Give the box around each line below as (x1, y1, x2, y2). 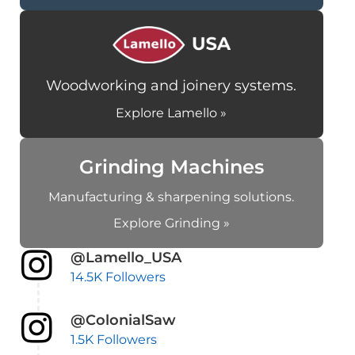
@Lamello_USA (70, 249, 181, 267)
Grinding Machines (78, 155, 264, 179)
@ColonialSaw (70, 311, 176, 330)
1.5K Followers (70, 332, 157, 348)
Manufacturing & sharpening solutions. (48, 189, 295, 205)
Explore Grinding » (113, 216, 230, 231)
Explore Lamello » (116, 105, 227, 121)
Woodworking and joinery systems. (46, 77, 297, 95)
